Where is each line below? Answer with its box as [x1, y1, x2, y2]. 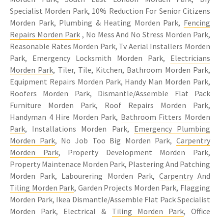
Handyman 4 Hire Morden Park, [10, 112, 121, 122]
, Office [183, 206, 211, 217]
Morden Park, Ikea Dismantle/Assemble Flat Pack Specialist [10, 194, 210, 205]
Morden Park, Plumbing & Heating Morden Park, [10, 18, 184, 28]
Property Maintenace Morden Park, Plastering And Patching [10, 159, 210, 169]
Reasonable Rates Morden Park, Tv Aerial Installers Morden [10, 41, 210, 52]
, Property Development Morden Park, [58, 147, 211, 158]
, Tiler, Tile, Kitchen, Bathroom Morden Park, [53, 65, 211, 75]
